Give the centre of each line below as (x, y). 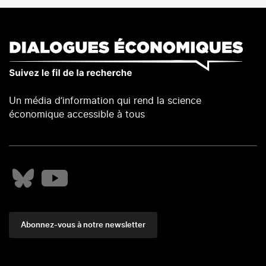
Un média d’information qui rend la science (105, 101)
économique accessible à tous (77, 114)
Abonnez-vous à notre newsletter (83, 225)
